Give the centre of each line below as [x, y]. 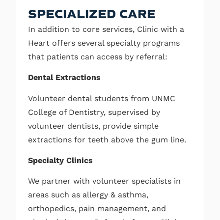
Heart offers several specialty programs [104, 43]
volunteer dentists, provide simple [93, 126]
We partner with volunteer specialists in [104, 181]
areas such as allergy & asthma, [88, 195]
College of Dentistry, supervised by [94, 112]
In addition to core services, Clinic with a [106, 29]
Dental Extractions [64, 78]
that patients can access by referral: [98, 56]
